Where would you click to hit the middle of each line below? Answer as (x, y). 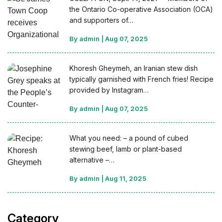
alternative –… (92, 160)
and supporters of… (102, 20)
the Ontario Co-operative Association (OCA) (141, 9)
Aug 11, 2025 (126, 178)
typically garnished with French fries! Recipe (142, 79)
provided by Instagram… (109, 90)
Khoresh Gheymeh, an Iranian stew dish (134, 68)
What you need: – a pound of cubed (129, 138)
